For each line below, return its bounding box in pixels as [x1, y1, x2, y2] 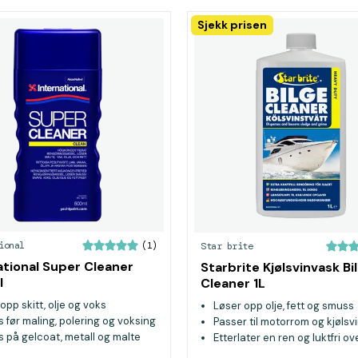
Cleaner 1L [201, 274, 265, 292]
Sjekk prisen [197, 18, 267, 32]
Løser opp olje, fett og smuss [213, 298, 354, 312]
